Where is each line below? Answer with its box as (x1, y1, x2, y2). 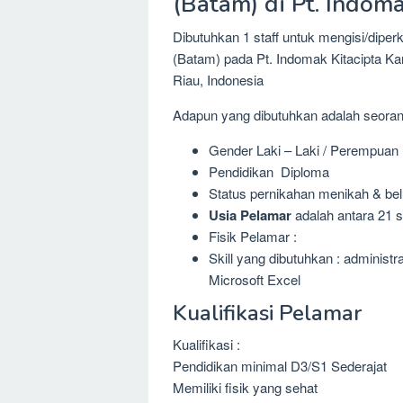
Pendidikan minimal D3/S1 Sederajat (173, 355, 387, 375)
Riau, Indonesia (173, 70, 264, 90)
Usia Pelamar (209, 205, 295, 226)
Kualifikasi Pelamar (173, 298, 362, 327)
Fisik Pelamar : (209, 227, 297, 246)
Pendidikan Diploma (209, 162, 329, 182)
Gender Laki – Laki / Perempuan (209, 140, 399, 160)
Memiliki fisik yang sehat (173, 377, 318, 397)
